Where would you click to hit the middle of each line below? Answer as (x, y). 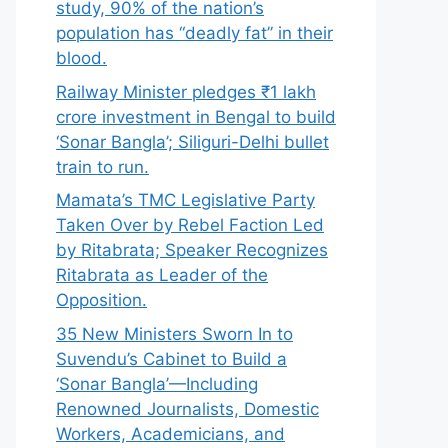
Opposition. (101, 300)
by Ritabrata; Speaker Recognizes (192, 250)
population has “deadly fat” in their (194, 33)
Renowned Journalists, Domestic (187, 408)
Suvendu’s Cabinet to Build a (171, 358)
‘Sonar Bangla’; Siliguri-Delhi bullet (192, 141)
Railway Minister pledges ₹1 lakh (186, 91)
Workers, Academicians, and (170, 433)
